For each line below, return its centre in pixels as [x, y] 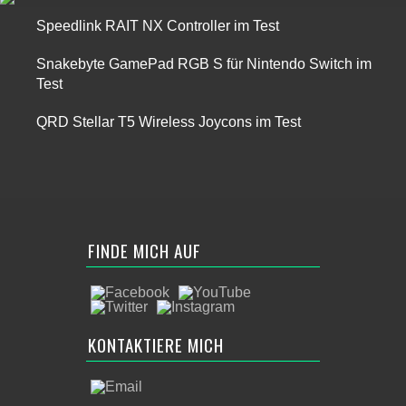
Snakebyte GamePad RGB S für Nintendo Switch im [204, 64]
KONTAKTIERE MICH [156, 344]
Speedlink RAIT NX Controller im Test [158, 26]
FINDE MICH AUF [145, 250]
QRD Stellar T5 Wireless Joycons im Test [169, 122]
